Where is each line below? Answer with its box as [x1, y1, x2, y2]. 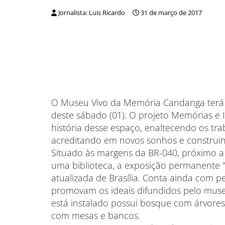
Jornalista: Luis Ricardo [58, 9, 125, 17]
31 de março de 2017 [141, 9, 202, 17]
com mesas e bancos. [51, 209, 140, 221]
